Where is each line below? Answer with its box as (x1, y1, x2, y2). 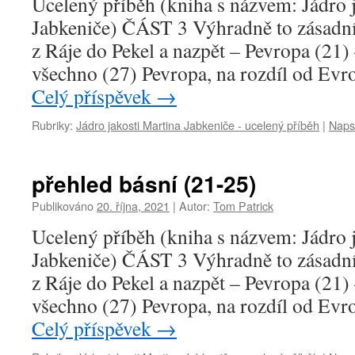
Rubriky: (32, 116, 73, 133)
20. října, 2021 (97, 197, 170, 214)
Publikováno (32, 197, 94, 214)
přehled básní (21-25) (32, 167, 256, 200)
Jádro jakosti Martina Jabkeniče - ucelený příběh (76, 116, 319, 133)
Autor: (179, 197, 210, 214)
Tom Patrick (213, 197, 273, 214)
